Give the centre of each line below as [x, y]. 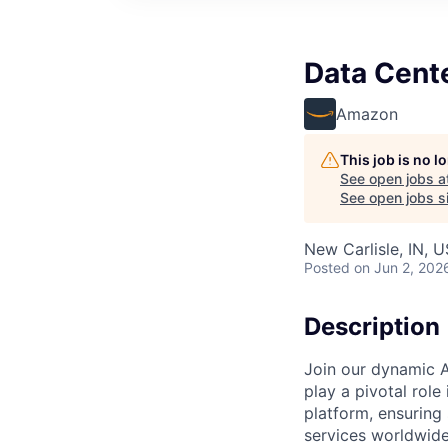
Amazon [367, 113]
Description [372, 326]
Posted [327, 267]
